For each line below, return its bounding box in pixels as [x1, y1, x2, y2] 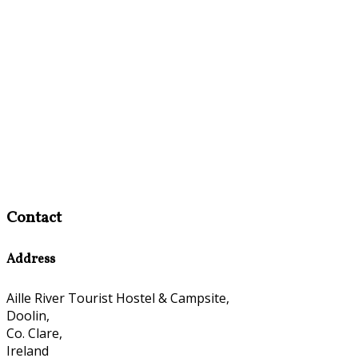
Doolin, [6, 307, 50, 325]
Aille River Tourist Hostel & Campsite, [6, 289, 229, 308]
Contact [6, 207, 62, 229]
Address [6, 250, 55, 268]
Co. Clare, [6, 324, 62, 343]
